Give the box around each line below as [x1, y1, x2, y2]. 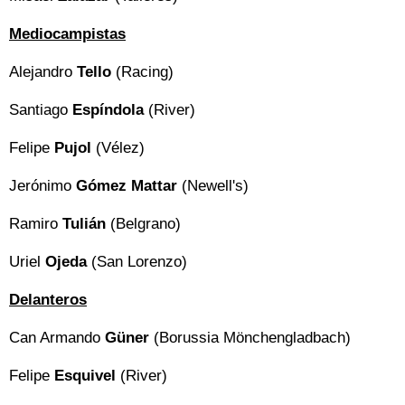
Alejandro [9, 63, 77, 81]
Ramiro [9, 215, 62, 233]
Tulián [62, 215, 106, 233]
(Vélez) [96, 139, 145, 157]
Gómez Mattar [76, 177, 177, 195]
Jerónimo [9, 177, 76, 195]
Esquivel [54, 367, 120, 385]
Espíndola [72, 101, 144, 119]
